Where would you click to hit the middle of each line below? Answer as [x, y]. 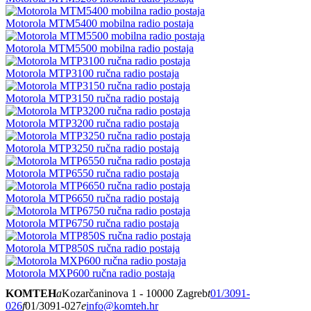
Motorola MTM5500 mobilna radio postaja [100, 49]
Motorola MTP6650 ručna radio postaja [92, 199]
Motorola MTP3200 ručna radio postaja [92, 124]
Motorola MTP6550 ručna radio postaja [92, 174]
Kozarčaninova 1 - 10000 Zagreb [135, 294]
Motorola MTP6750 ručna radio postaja [92, 224]
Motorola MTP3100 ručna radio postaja [92, 74]
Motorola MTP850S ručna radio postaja [93, 249]
